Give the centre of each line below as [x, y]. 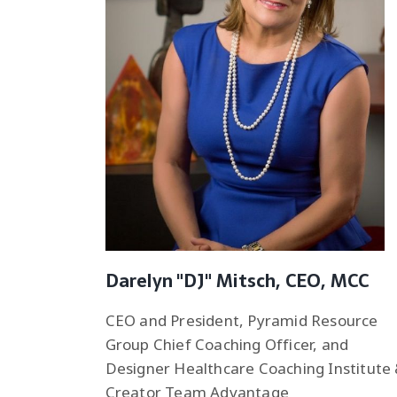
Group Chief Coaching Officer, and [227, 344]
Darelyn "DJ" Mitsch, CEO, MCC [237, 280]
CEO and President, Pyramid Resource [241, 320]
